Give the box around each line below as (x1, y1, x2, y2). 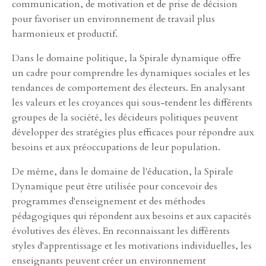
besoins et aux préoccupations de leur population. (12, 140, 220, 154)
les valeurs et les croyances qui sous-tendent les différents (12, 96, 252, 109)
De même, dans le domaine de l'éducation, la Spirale (12, 164, 233, 178)
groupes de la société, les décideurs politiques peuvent (12, 110, 238, 124)
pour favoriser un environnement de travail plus (12, 12, 215, 26)
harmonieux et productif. (12, 27, 118, 40)
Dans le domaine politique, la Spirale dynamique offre (12, 51, 241, 65)
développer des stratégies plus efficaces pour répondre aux (12, 125, 254, 139)
